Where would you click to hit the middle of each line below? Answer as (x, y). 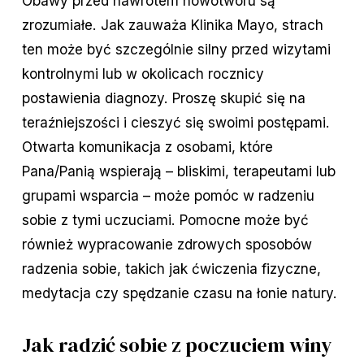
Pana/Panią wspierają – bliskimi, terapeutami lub (178, 171)
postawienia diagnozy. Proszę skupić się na (163, 98)
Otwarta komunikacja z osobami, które (147, 147)
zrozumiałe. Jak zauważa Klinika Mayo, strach (172, 25)
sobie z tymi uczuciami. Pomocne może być (165, 220)
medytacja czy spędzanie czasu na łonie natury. (179, 293)
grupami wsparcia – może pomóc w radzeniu (168, 196)
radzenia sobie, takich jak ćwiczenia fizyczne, (171, 269)
